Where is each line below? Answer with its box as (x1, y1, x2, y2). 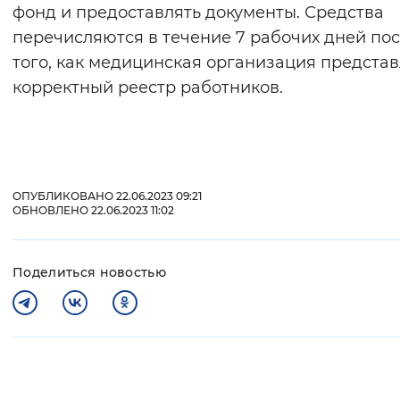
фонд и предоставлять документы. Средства (12, 3, 384, 23)
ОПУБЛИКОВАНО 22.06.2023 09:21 (12, 189, 202, 204)
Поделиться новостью (12, 264, 167, 281)
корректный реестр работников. (12, 78, 283, 98)
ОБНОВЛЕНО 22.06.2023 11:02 (12, 204, 174, 218)
